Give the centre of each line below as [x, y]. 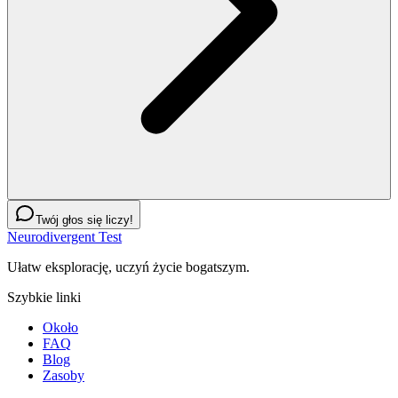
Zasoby [64, 375]
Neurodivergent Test [64, 236]
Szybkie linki [44, 297]
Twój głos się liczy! [84, 219]
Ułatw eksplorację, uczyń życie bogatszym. [128, 267]
